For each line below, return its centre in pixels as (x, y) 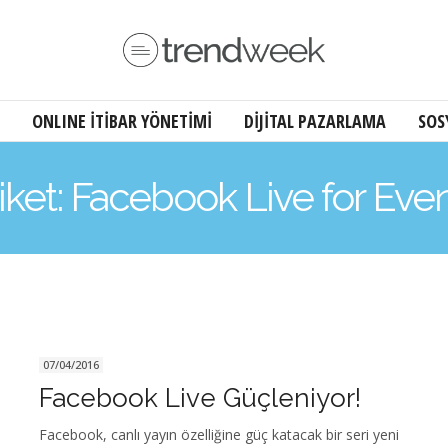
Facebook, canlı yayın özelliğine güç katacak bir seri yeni (219, 435)
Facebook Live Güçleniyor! (200, 398)
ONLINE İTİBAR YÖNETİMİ (121, 121)
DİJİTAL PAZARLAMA (314, 121)
